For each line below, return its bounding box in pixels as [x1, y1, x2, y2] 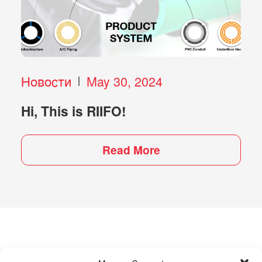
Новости [20, 72, 71, 91]
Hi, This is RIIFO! [20, 101, 126, 121]
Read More [102, 142, 160, 158]
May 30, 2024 [86, 72, 163, 91]
